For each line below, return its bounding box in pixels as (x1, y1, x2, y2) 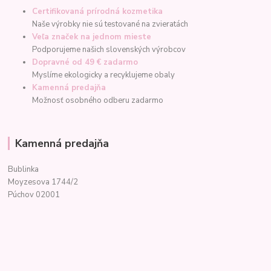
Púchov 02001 (8, 189, 60, 201)
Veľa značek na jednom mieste (32, 31, 152, 43)
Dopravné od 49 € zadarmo (32, 57, 139, 68)
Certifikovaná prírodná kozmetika (32, 6, 163, 18)
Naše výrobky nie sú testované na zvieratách (32, 19, 189, 30)
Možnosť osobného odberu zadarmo (32, 95, 164, 106)
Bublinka (8, 164, 39, 175)
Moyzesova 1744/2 (8, 177, 79, 188)
